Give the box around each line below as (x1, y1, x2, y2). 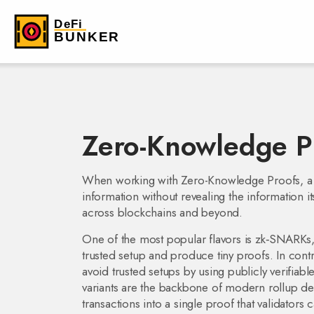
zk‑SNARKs (255, 231, 312, 247)
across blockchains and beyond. (82, 204, 243, 221)
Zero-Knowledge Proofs (181, 172, 301, 189)
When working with (82, 172, 182, 189)
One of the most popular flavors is (82, 231, 256, 247)
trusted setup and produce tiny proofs (82, 247, 270, 264)
